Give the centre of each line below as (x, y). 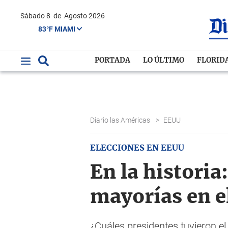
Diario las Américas (121, 120)
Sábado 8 (38, 16)
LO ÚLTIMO (164, 61)
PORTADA (113, 61)
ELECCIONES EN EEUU (137, 148)
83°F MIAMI (58, 29)
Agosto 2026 (84, 16)
